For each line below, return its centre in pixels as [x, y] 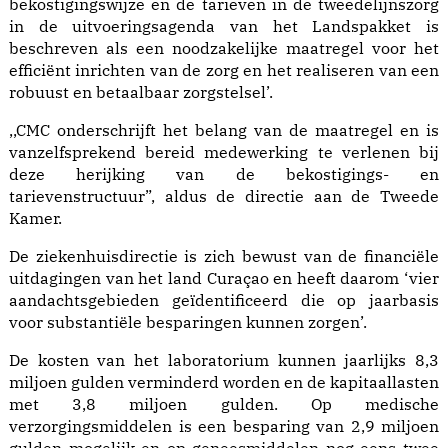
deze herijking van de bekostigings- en [224, 174]
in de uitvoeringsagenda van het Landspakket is [224, 26]
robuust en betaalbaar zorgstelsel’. [141, 92]
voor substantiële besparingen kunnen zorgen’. [188, 322]
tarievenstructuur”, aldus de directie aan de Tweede [224, 196]
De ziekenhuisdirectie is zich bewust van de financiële [224, 256]
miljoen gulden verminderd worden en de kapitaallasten [224, 382]
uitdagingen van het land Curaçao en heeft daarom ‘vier [224, 278]
